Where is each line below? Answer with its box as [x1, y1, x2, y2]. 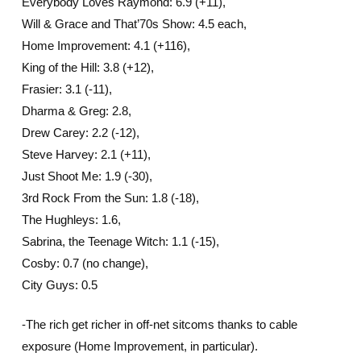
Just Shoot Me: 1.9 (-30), [21, 168, 152, 183]
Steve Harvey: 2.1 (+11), [21, 147, 151, 161]
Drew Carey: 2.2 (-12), [21, 125, 139, 139]
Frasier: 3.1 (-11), [21, 81, 112, 96]
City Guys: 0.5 [21, 277, 98, 292]
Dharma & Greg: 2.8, [21, 103, 131, 118]
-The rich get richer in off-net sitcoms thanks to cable [21, 317, 297, 331]
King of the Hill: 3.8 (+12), [21, 60, 154, 74]
